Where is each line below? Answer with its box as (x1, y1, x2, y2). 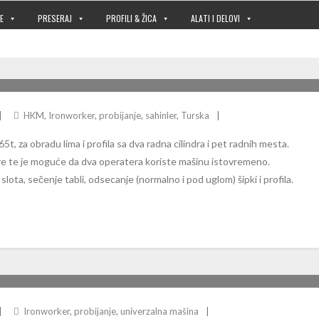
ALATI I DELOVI (191, 12, 240, 24)
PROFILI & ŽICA (106, 12, 157, 24)
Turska (181, 110, 209, 121)
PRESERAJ (38, 12, 72, 24)
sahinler (145, 110, 177, 121)
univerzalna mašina (120, 305, 199, 317)
